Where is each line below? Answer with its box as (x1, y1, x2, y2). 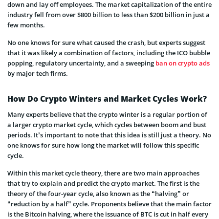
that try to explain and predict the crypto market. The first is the (7, 178, 199, 188)
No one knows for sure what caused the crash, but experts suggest (7, 38, 205, 47)
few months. (7, 20, 45, 29)
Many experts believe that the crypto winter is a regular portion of (7, 109, 207, 119)
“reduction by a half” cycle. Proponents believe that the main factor (7, 199, 212, 208)
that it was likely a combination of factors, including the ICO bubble (7, 48, 210, 57)
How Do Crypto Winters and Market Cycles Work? (7, 93, 207, 104)
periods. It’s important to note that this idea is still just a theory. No (7, 130, 211, 139)
